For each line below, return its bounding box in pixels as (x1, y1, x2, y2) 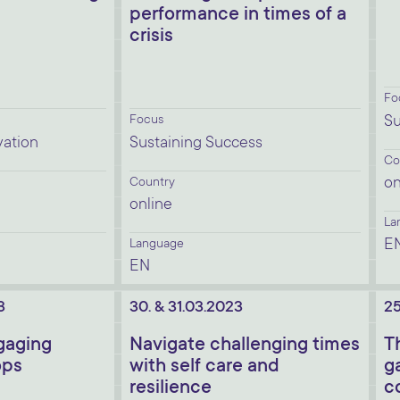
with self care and (129, 356, 279, 378)
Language (129, 237, 184, 252)
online (129, 196, 172, 214)
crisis (129, 26, 173, 47)
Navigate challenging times (129, 335, 360, 356)
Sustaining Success (129, 135, 262, 153)
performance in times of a (129, 4, 346, 26)
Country (129, 176, 175, 190)
